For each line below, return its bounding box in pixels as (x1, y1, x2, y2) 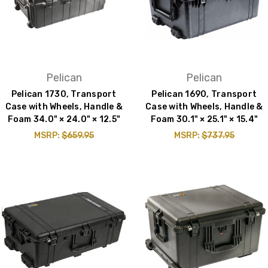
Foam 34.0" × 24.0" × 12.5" (7, 114, 120, 125)
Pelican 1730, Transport (11, 89, 117, 100)
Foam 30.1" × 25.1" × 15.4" (150, 114, 258, 125)
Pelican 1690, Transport (151, 89, 257, 100)
